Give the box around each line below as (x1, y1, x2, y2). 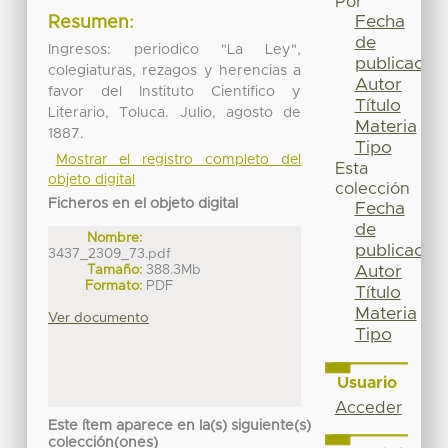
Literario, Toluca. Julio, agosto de (48, 105, 302, 120)
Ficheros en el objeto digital (48, 196, 239, 211)
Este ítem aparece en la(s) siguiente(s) (48, 419, 312, 434)
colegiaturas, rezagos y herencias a (48, 63, 302, 78)
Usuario (336, 374, 397, 391)
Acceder (334, 399, 402, 416)
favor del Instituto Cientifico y (48, 84, 302, 99)
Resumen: (48, 14, 135, 33)
